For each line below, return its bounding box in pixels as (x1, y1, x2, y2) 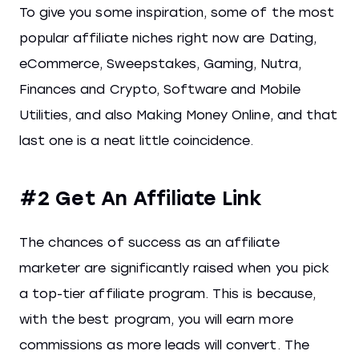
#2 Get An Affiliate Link (19, 187, 262, 210)
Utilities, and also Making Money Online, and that (19, 107, 337, 123)
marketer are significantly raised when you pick (19, 260, 329, 276)
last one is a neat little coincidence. (19, 133, 254, 148)
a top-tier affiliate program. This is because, (19, 286, 316, 301)
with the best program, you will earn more (19, 312, 293, 327)
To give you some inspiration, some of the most (19, 5, 334, 20)
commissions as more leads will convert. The (19, 337, 309, 353)
